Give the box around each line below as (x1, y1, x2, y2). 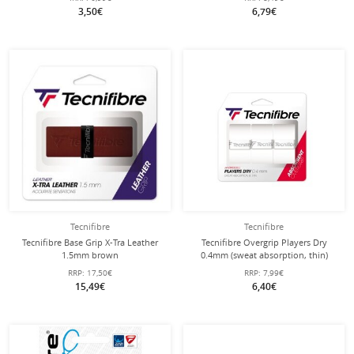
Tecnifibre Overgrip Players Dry (201, 236, 327, 248)
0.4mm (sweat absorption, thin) (200, 249, 328, 261)
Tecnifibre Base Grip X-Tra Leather (22, 236, 158, 248)
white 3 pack (238, 262, 290, 273)
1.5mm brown (62, 249, 119, 261)
